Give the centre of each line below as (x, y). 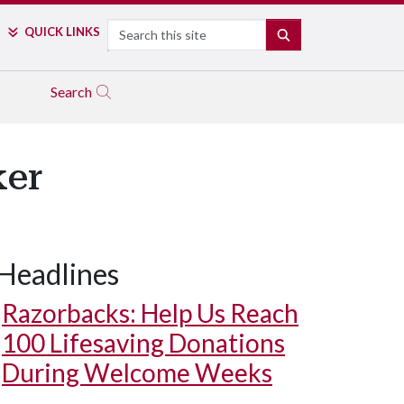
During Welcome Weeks (137, 372)
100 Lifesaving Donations (143, 343)
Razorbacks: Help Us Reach (150, 313)
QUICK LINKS (62, 32)
